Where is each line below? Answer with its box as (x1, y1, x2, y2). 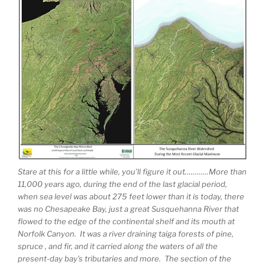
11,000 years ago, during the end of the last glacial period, (18, 179, 227, 189)
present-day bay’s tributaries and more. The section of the (18, 254, 231, 264)
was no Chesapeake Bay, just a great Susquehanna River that (18, 204, 239, 214)
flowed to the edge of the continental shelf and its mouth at (18, 216, 235, 227)
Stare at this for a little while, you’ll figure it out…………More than (18, 167, 247, 177)
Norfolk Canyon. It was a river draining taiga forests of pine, (18, 229, 234, 239)
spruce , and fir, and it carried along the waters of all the (18, 241, 218, 251)
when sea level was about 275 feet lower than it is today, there (18, 192, 244, 202)
